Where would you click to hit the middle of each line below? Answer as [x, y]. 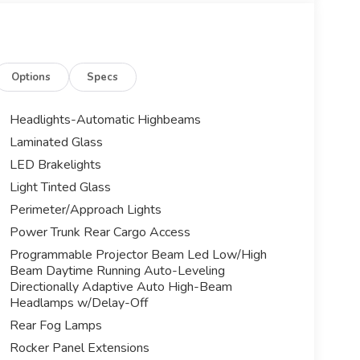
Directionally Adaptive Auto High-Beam [121, 286]
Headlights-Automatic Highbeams [105, 119]
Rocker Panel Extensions [79, 348]
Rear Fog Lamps [55, 325]
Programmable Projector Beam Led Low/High [138, 254]
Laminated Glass [56, 142]
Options [31, 77]
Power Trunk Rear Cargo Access [100, 232]
